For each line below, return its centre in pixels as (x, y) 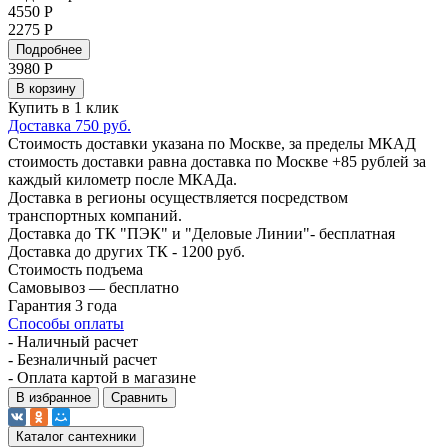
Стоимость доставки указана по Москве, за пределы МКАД (212, 143)
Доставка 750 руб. (69, 125)
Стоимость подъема (75, 269)
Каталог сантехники (76, 436)
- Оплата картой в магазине (102, 377)
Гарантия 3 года (62, 305)
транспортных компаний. (95, 215)
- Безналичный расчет (82, 359)
